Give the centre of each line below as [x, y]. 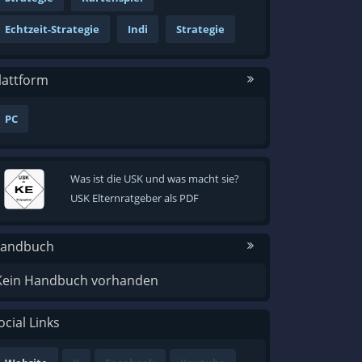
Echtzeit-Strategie [52, 29]
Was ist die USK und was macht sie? [154, 179]
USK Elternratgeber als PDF [134, 198]
